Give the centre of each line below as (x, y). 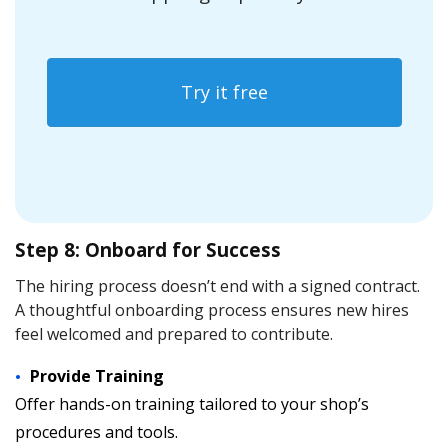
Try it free (224, 92)
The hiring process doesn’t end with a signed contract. (217, 286)
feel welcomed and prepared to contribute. (174, 334)
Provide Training (97, 376)
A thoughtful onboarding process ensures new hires (212, 310)
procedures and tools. (96, 432)
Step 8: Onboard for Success (148, 249)
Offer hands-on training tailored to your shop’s (192, 404)
